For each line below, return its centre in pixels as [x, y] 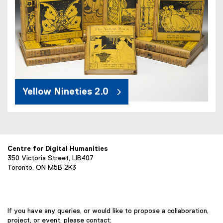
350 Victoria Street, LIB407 [51, 159]
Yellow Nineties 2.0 [65, 92]
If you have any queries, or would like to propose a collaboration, [108, 211]
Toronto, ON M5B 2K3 [42, 168]
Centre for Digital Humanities [58, 149]
